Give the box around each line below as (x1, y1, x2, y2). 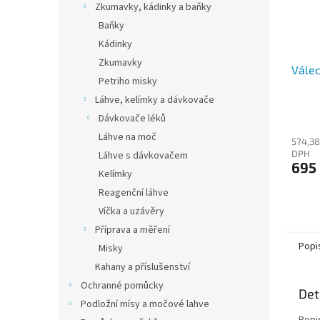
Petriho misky (99, 74, 157, 89)
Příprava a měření (95, 223, 170, 237)
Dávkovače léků (99, 111, 166, 126)
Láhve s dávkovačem (99, 149, 188, 163)
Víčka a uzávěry (99, 204, 164, 219)
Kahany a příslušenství (95, 260, 190, 274)
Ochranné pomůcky (81, 279, 164, 293)
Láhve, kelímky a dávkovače (95, 93, 214, 107)
